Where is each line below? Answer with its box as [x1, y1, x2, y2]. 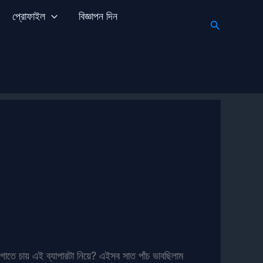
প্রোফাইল [12, 10, 45, 22]
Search [209, 17, 244, 30]
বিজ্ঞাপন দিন [78, 10, 117, 22]
